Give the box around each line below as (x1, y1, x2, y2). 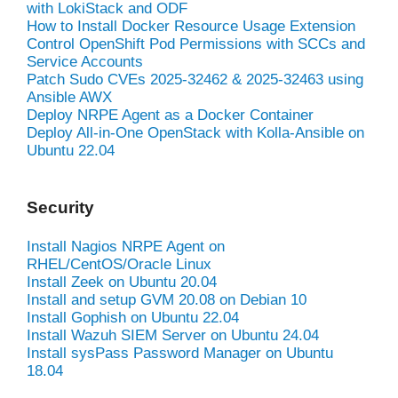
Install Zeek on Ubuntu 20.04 (27, 273, 217, 291)
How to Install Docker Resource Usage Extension (27, 17, 355, 35)
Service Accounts (27, 52, 143, 70)
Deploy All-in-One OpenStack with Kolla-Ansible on (27, 123, 364, 141)
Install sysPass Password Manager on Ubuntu (27, 344, 333, 362)
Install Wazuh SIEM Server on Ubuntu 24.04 (27, 326, 319, 344)
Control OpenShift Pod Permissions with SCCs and (27, 35, 365, 52)
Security (27, 197, 94, 217)
